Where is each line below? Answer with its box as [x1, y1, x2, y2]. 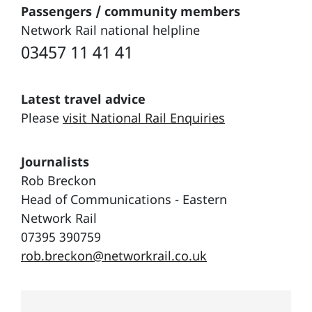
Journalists [21, 153, 89, 170]
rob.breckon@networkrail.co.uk [21, 247, 207, 264]
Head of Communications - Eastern [21, 190, 227, 208]
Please [21, 109, 63, 126]
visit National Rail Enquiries [63, 109, 225, 126]
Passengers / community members [21, 2, 240, 19]
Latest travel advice [21, 90, 146, 107]
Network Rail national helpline [21, 21, 200, 38]
